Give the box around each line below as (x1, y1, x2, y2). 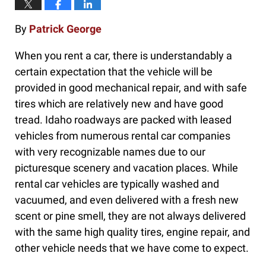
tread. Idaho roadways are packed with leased (15, 113, 232, 126)
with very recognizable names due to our (15, 145, 205, 159)
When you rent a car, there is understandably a (15, 49, 232, 62)
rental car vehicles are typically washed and (15, 178, 219, 191)
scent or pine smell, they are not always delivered (15, 210, 246, 223)
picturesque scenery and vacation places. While (15, 161, 238, 175)
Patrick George (29, 23, 102, 36)
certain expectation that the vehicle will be (15, 65, 213, 78)
